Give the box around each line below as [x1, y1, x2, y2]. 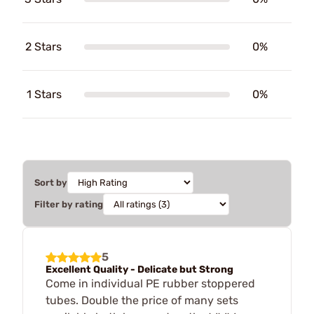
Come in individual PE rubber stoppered [46, 277, 255, 290]
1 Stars [27, 88, 62, 101]
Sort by [34, 177, 67, 188]
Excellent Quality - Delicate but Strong [46, 264, 233, 275]
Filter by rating [34, 199, 103, 210]
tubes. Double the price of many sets [46, 294, 238, 307]
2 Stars [25, 40, 62, 53]
